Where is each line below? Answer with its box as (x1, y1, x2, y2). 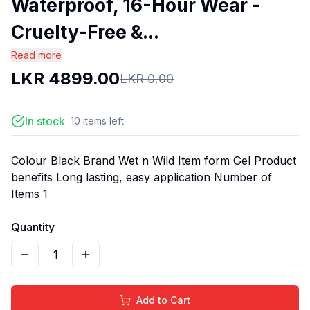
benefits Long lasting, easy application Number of (11, 170, 272, 184)
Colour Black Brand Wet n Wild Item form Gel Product (11, 153, 296, 167)
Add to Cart (136, 293, 190, 306)
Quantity (11, 219, 55, 234)
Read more (11, 48, 62, 61)
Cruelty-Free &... (11, 20, 159, 43)
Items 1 (11, 186, 48, 201)
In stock (25, 113, 65, 128)
